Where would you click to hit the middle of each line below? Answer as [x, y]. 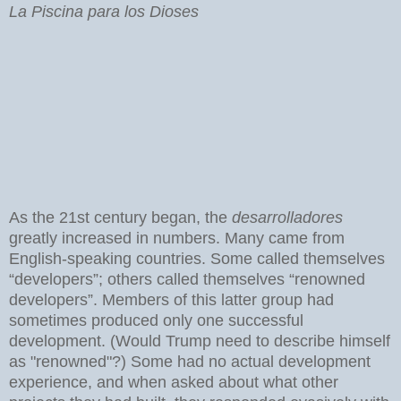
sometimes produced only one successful [156, 320]
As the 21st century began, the [120, 217]
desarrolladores [287, 217]
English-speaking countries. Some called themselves [197, 258]
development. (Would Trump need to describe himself [200, 341]
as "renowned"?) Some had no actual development [190, 361]
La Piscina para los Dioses [104, 11]
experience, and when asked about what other [174, 382]
